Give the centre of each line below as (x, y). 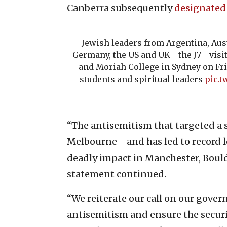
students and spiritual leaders (142, 79)
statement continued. (117, 174)
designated (200, 8)
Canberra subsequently (121, 8)
